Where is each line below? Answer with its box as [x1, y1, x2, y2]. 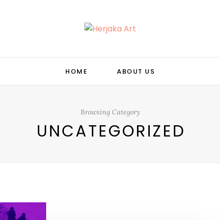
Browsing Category [80, 108, 140, 117]
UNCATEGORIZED [36, 120, 186, 142]
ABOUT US [117, 67, 155, 77]
